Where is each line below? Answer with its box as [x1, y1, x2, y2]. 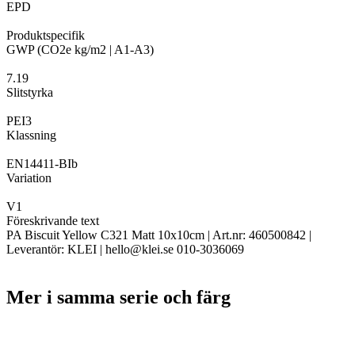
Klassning [6, 128, 56, 143]
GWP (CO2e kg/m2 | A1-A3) [6, 43, 154, 57]
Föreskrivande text [6, 214, 99, 228]
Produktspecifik [6, 29, 85, 43]
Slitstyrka [6, 86, 53, 100]
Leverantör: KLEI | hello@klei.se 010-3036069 [6, 242, 244, 257]
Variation [6, 171, 52, 185]
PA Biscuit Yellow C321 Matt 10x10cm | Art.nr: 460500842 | [6, 228, 311, 242]
